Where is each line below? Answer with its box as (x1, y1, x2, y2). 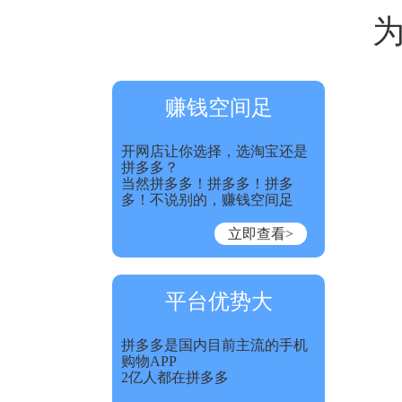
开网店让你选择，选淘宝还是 (121, 144, 308, 159)
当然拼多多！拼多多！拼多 (121, 176, 293, 191)
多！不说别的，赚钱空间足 (121, 192, 293, 207)
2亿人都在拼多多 (121, 370, 229, 385)
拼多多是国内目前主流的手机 (121, 337, 308, 353)
